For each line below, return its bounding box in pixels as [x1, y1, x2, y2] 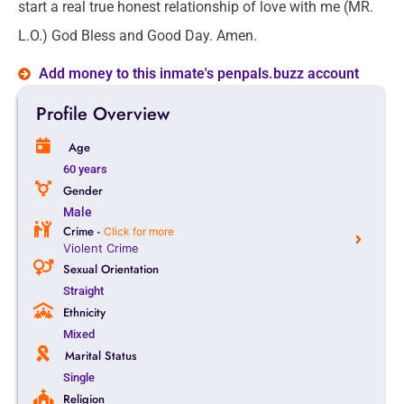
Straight [63, 284, 104, 298]
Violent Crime [63, 241, 139, 256]
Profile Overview [36, 101, 170, 128]
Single [63, 371, 95, 385]
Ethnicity [62, 304, 106, 322]
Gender [62, 182, 103, 200]
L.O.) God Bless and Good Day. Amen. [18, 26, 257, 44]
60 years [63, 162, 107, 177]
